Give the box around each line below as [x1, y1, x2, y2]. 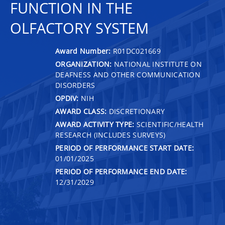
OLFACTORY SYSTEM [10, 18, 149, 38]
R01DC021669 [113, 46, 161, 56]
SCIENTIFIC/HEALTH [134, 119, 204, 129]
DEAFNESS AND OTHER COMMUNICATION [55, 69, 200, 79]
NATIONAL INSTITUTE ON [111, 59, 202, 69]
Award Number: [55, 46, 113, 56]
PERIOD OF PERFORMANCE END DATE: [55, 166, 187, 176]
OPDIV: [55, 93, 79, 103]
